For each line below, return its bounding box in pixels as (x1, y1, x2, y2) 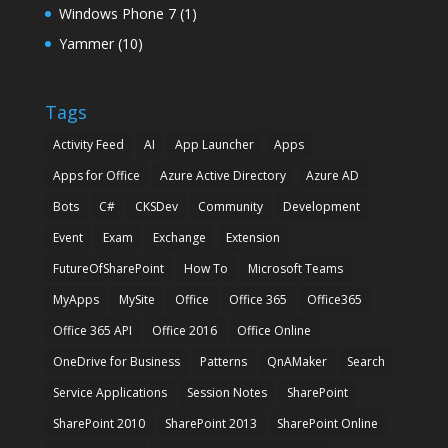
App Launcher (174, 135, 254, 153)
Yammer (58, 33, 114, 53)
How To (183, 259, 228, 277)
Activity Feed (52, 135, 124, 153)
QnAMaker (266, 352, 327, 370)
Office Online (236, 321, 311, 339)
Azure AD (305, 166, 359, 184)
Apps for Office (52, 166, 140, 184)
